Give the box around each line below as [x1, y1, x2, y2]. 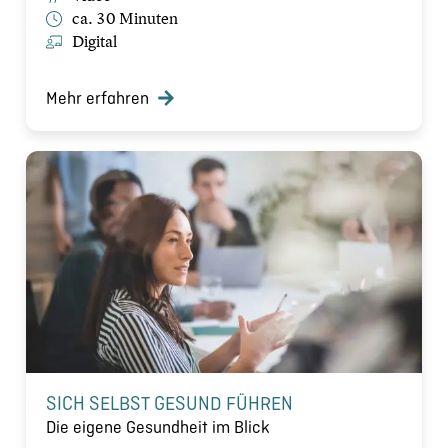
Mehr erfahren [46, 86, 149, 109]
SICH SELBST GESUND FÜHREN [46, 390, 293, 415]
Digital [72, 30, 117, 53]
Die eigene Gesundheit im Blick [46, 415, 269, 438]
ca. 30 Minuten [72, 7, 178, 30]
